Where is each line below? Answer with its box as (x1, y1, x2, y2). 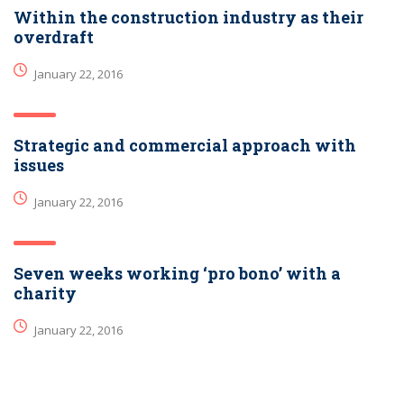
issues (14, 154, 64, 177)
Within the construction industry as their (14, 6, 363, 29)
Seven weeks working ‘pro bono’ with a (14, 262, 341, 285)
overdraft (14, 26, 94, 49)
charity (14, 282, 77, 305)
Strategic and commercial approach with (14, 134, 356, 157)
